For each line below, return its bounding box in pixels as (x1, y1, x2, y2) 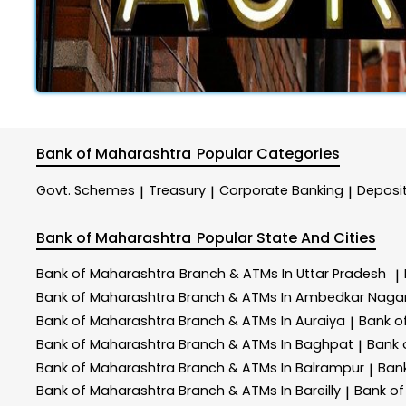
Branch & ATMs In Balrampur (179, 358, 364, 377)
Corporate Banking (219, 181, 343, 199)
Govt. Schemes (36, 181, 135, 199)
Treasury (149, 181, 206, 199)
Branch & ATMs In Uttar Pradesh (179, 265, 386, 284)
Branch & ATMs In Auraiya (179, 311, 345, 330)
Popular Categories (197, 143, 341, 165)
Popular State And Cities (197, 227, 377, 248)
